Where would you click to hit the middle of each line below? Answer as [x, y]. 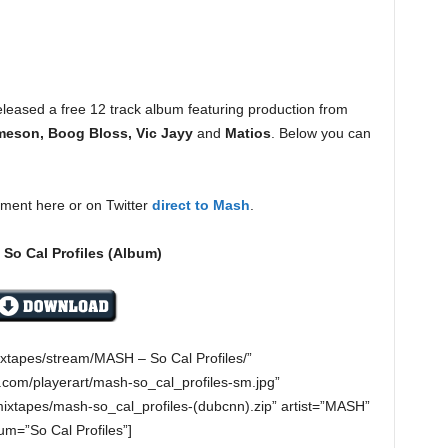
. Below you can [320, 133]
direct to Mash [200, 205]
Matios [247, 133]
